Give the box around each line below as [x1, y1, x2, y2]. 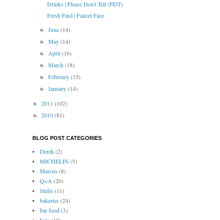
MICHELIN [40, 157, 69, 165]
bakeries [40, 196, 59, 205]
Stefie [40, 187, 53, 195]
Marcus [40, 167, 57, 175]
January [48, 84, 68, 93]
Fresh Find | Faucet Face [47, 11, 104, 20]
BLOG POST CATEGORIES [32, 135, 102, 141]
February [48, 73, 71, 81]
